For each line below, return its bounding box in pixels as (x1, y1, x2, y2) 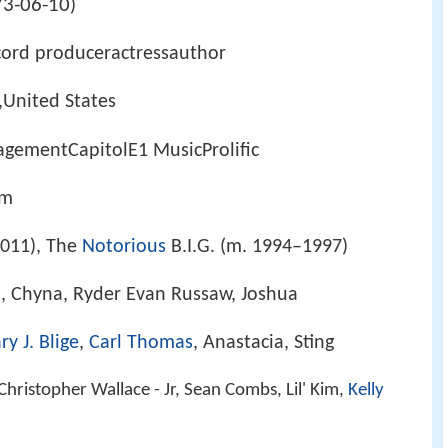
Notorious (82, 236, 166, 257)
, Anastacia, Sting (193, 333, 334, 354)
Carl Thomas (89, 333, 193, 354)
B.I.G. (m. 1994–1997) (166, 236, 348, 257)
